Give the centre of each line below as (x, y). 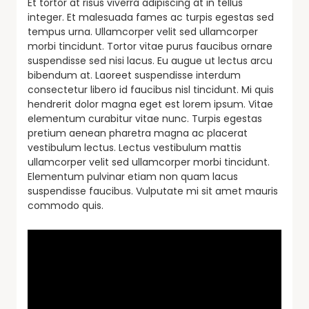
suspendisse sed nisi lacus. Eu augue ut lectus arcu (150, 60)
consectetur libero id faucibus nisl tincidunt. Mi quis (151, 89)
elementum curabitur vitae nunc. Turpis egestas (145, 118)
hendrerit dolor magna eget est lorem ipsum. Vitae (150, 104)
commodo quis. (66, 205)
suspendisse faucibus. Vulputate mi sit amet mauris (153, 191)
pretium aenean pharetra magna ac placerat (138, 133)
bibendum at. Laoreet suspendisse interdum (134, 75)
